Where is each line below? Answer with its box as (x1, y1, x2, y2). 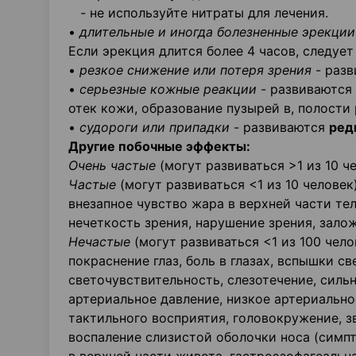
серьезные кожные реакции (79, 81, 257, 97)
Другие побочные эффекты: (68, 138, 250, 154)
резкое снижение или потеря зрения (79, 62, 311, 78)
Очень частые (68, 157, 156, 173)
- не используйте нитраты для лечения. (68, 5, 328, 21)
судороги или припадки (79, 119, 230, 135)
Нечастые (68, 234, 134, 250)
